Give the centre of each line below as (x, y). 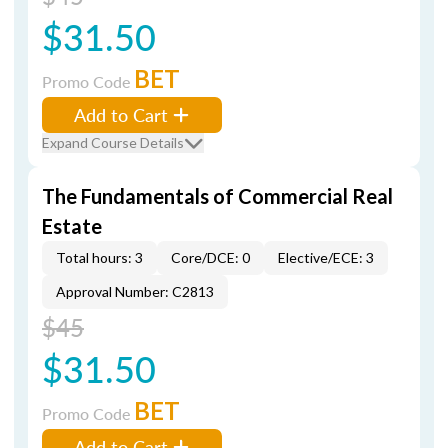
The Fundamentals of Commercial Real (217, 196)
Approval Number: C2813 (135, 291)
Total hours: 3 (99, 257)
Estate (72, 226)
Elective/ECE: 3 (326, 257)
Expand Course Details (113, 142)
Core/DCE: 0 (210, 257)
